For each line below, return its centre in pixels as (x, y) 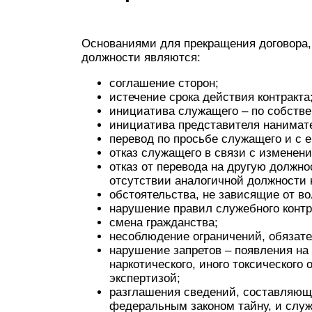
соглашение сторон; (164, 83)
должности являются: (141, 57)
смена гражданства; (164, 223)
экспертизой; (145, 278)
